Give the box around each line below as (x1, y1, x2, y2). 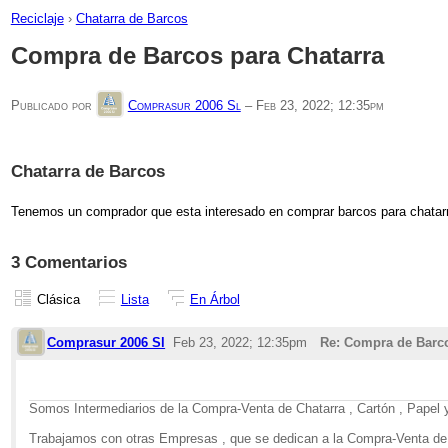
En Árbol (189, 292, 240, 308)
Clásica (36, 292, 80, 308)
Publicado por (10, 97, 96, 113)
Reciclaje (10, 10, 64, 26)
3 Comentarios (10, 251, 127, 272)
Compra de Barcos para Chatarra (10, 42, 384, 70)
